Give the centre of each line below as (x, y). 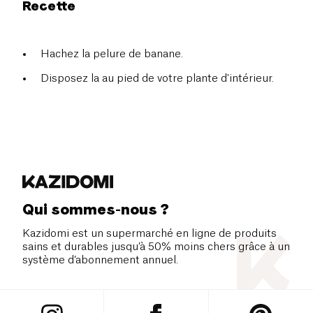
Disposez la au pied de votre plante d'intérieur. (157, 78)
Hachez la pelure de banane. (112, 54)
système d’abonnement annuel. (100, 260)
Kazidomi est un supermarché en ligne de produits (150, 233)
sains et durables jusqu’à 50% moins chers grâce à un (156, 247)
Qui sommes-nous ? (96, 209)
